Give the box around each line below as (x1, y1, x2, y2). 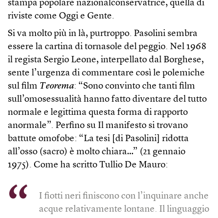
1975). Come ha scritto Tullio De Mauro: (8, 160, 168, 170)
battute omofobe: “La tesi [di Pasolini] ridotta (8, 134, 189, 144)
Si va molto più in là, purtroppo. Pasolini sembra (8, 29, 198, 38)
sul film (8, 81, 39, 91)
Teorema (39, 81, 74, 91)
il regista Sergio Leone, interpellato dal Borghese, (8, 55, 204, 65)
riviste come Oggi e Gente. (8, 11, 114, 21)
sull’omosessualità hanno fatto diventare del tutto (8, 94, 207, 104)
